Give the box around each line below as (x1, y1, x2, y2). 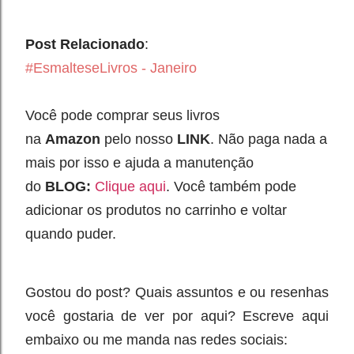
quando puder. (25, 226, 116, 242)
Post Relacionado (25, 36, 145, 52)
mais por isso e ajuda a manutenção (25, 155, 254, 171)
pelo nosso (100, 131, 177, 147)
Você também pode (170, 179, 297, 194)
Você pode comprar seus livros (25, 107, 220, 123)
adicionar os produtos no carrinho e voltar (25, 202, 287, 218)
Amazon (45, 131, 100, 147)
